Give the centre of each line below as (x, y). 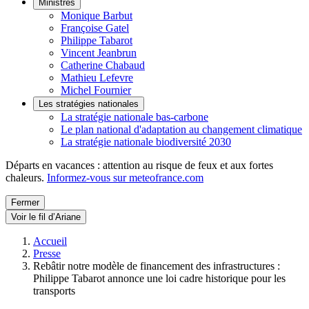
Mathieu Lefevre (97, 78)
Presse (47, 253)
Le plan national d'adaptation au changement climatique (181, 129)
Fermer (25, 202)
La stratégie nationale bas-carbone (134, 117)
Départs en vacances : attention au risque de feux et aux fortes (139, 165)
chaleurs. (26, 178)
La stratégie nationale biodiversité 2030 (146, 142)
